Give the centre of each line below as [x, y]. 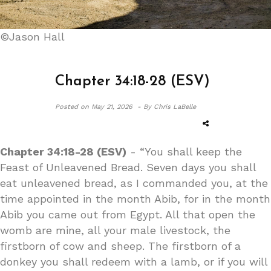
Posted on [72, 106]
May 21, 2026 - [116, 106]
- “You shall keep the [184, 151]
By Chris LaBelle [170, 106]
